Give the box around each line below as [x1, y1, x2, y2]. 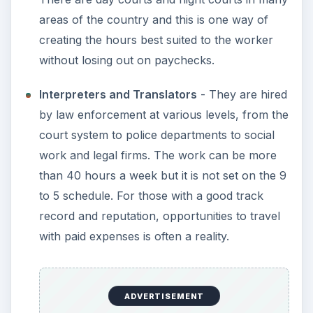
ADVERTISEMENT [124, 291, 205, 301]
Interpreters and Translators [38, 87, 197, 101]
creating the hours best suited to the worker [38, 32, 273, 47]
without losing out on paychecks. [38, 52, 214, 67]
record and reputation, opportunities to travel [38, 208, 280, 223]
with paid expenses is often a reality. [38, 228, 229, 243]
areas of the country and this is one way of [38, 12, 268, 27]
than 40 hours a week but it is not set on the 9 [38, 168, 286, 182]
